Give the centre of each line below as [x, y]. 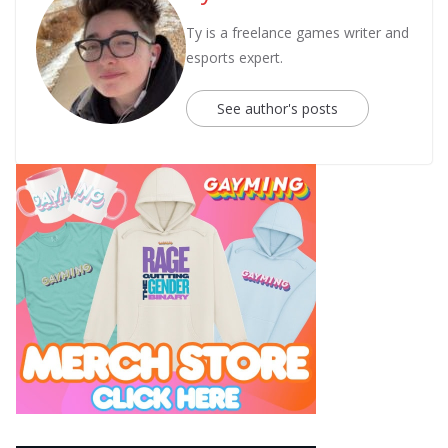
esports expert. [234, 57]
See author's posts [277, 108]
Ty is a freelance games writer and [297, 32]
